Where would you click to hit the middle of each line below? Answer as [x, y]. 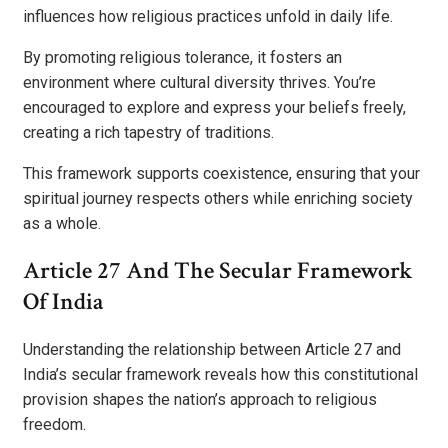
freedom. [54, 425]
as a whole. [62, 223]
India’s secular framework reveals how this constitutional [220, 375]
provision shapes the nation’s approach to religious [200, 400]
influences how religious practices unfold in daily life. [208, 16]
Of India [63, 302]
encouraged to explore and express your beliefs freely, [214, 107]
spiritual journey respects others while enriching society [218, 198]
